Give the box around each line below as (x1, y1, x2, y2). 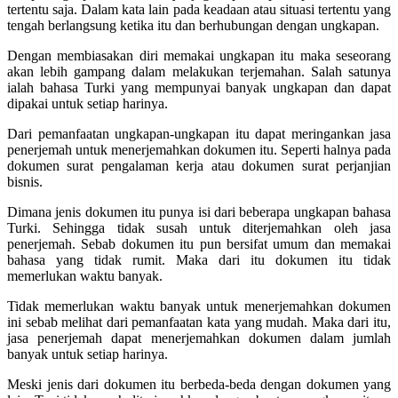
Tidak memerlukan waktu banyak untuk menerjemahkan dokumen (7, 298, 391, 314)
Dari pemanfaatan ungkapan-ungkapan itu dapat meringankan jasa (7, 125, 391, 141)
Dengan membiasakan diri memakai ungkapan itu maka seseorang (7, 47, 391, 63)
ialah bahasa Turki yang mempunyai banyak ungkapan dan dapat (7, 79, 391, 95)
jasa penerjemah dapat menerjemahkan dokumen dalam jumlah (7, 330, 391, 346)
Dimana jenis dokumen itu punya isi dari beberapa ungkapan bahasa (7, 203, 391, 219)
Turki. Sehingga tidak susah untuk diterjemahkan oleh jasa (7, 219, 391, 235)
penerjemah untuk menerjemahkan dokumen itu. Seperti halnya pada (7, 141, 391, 157)
